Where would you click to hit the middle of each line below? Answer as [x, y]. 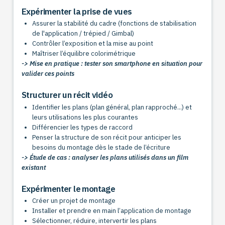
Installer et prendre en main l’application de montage [112, 211]
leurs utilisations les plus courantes [85, 117]
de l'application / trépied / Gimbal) [83, 34]
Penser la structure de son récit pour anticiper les [107, 137]
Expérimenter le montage [68, 189]
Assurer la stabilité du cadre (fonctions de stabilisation [115, 24]
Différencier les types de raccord [83, 127]
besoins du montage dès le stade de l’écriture [101, 147]
